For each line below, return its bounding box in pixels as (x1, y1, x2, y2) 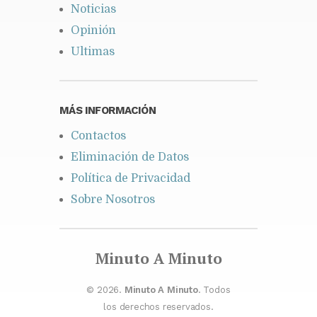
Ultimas (71, 45, 115, 58)
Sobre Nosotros (71, 192, 155, 206)
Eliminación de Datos (71, 150, 189, 163)
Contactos (71, 129, 126, 142)
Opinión (71, 23, 116, 37)
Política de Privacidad (71, 171, 190, 185)
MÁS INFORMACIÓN (59, 103, 156, 117)
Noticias (71, 2, 116, 16)
